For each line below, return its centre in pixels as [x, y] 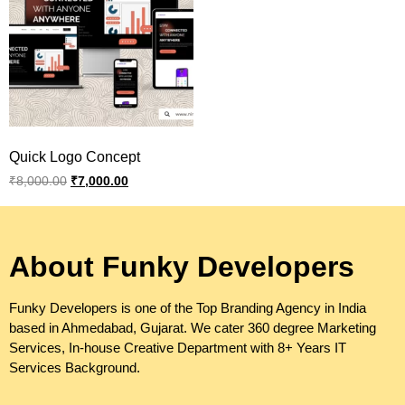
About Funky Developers [182, 266]
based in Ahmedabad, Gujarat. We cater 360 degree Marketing [193, 327]
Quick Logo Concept [75, 156]
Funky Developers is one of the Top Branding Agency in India [188, 307]
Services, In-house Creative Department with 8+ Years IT [178, 347]
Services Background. [75, 367]
